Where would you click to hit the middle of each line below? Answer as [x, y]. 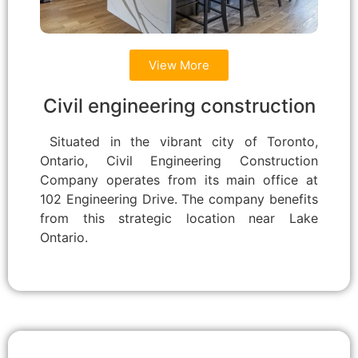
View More [179, 66]
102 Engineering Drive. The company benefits [179, 199]
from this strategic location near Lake [179, 219]
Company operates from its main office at [179, 180]
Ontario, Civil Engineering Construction [179, 161]
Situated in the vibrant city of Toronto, [179, 142]
